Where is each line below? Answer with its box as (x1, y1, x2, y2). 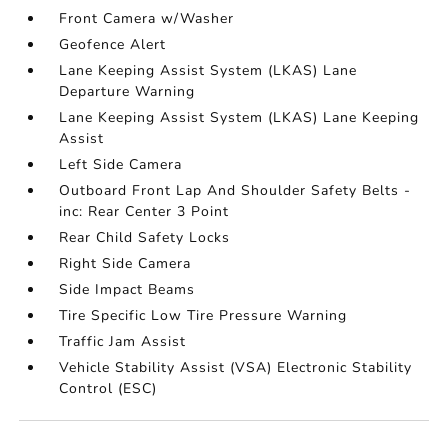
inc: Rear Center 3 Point (59, 202, 230, 221)
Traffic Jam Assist (59, 332, 187, 351)
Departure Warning (59, 82, 196, 101)
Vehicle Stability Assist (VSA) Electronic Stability (59, 358, 413, 377)
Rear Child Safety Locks (59, 228, 231, 247)
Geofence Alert (59, 35, 167, 54)
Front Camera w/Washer (59, 9, 235, 28)
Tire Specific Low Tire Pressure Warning (59, 306, 348, 325)
